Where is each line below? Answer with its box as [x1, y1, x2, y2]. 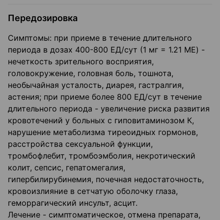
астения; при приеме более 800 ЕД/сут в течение [8, 92, 202, 102]
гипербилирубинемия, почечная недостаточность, [8, 174, 204, 185]
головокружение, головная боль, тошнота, [8, 68, 173, 79]
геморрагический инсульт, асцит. [8, 198, 137, 208]
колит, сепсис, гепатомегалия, [8, 163, 125, 173]
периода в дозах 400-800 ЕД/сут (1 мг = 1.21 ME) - [8, 45, 205, 55]
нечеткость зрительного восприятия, [8, 56, 154, 67]
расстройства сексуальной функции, [8, 139, 153, 149]
